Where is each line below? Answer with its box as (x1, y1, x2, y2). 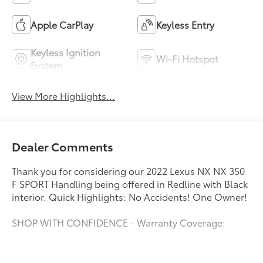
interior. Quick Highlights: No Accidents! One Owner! (12, 190, 248, 204)
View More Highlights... (12, 89, 116, 103)
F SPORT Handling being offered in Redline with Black (12, 177, 248, 191)
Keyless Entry (156, 18, 214, 32)
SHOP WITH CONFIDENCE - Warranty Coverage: (12, 215, 226, 230)
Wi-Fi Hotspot (156, 52, 218, 66)
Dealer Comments (12, 138, 114, 155)
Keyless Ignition (31, 45, 101, 59)
